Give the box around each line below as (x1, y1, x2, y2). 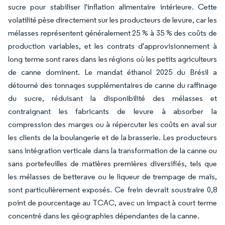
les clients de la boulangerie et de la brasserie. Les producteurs (8, 133, 217, 142)
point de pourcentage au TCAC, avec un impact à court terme (8, 198, 217, 207)
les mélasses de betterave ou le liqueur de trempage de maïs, (8, 172, 217, 181)
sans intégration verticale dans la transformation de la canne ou (8, 146, 217, 155)
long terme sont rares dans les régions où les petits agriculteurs (8, 54, 217, 64)
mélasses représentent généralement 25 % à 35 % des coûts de (8, 28, 217, 38)
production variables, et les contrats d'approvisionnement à (8, 41, 217, 51)
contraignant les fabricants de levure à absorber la (8, 106, 217, 116)
